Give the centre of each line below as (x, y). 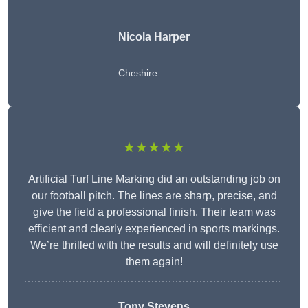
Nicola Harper (154, 37)
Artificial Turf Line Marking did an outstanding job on (154, 179)
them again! (154, 262)
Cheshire (138, 73)
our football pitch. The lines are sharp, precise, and (154, 196)
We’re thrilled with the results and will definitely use (154, 245)
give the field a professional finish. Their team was (154, 212)
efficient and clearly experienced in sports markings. (154, 229)
